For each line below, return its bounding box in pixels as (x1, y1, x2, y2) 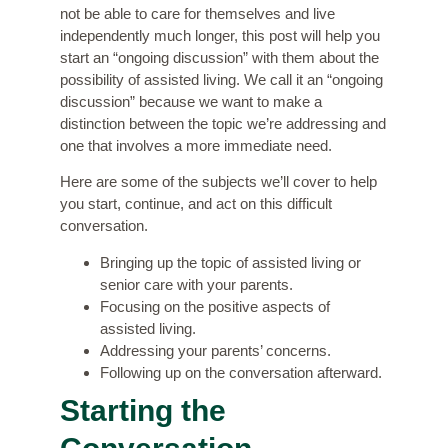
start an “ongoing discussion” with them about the (60, 49, 379, 67)
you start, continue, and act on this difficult (60, 195, 332, 213)
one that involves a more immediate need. (60, 137, 332, 155)
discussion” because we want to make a (60, 93, 322, 111)
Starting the (60, 393, 226, 427)
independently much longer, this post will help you (60, 27, 380, 45)
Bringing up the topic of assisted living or (100, 253, 361, 271)
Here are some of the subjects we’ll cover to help (60, 173, 377, 191)
